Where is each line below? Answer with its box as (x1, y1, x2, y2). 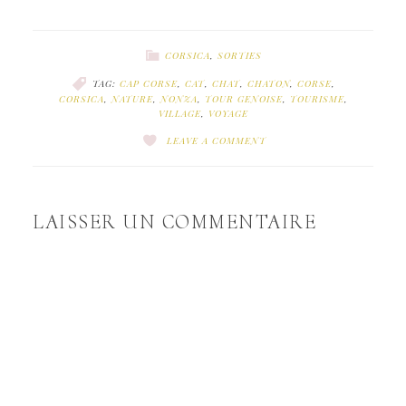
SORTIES (217, 48, 262, 62)
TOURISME (289, 92, 344, 105)
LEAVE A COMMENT (167, 133, 266, 147)
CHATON (246, 76, 290, 90)
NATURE (111, 92, 153, 105)
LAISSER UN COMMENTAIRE (33, 209, 317, 234)
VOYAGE (208, 106, 248, 120)
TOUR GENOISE (204, 92, 283, 105)
